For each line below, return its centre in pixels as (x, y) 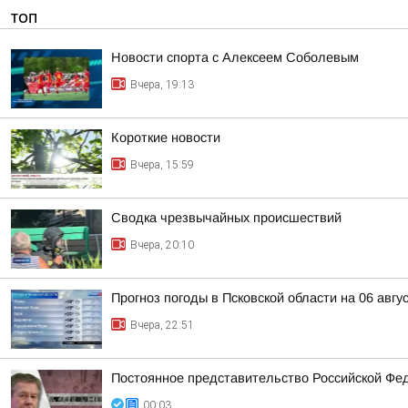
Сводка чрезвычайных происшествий (226, 218)
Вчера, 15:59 (162, 165)
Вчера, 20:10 (162, 245)
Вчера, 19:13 (162, 85)
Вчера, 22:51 (162, 325)
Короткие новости (166, 138)
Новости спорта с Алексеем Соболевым (235, 57)
